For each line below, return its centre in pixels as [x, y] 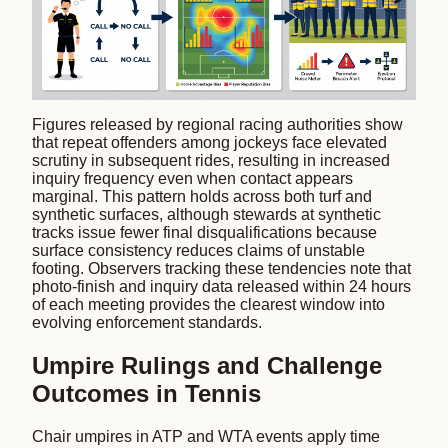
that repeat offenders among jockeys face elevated [209, 143]
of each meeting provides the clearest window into [208, 305]
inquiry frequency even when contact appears [192, 179]
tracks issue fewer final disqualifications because [204, 233]
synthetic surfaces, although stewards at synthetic [206, 215]
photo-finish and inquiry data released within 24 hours [221, 287]
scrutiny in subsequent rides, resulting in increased [211, 161]
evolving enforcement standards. [147, 323]
